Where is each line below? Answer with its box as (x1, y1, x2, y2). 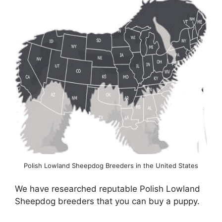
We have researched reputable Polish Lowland (15, 184, 200, 194)
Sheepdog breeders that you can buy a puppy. (15, 196, 200, 207)
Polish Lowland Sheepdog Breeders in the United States (24, 161, 198, 169)
